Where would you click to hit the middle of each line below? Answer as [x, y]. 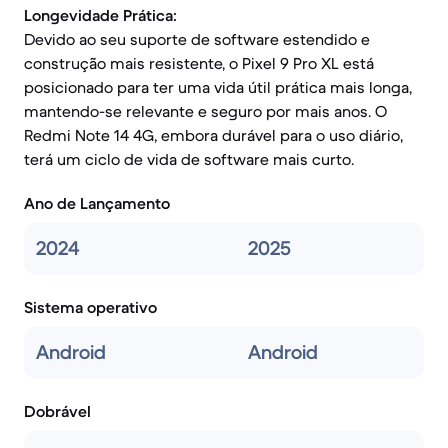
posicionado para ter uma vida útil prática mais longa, [218, 87]
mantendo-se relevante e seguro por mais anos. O [205, 111]
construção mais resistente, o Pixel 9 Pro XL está [199, 63]
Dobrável [57, 411]
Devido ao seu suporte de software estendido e [197, 39]
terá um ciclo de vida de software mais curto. [189, 159]
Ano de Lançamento [97, 203]
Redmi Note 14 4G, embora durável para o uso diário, [213, 135]
